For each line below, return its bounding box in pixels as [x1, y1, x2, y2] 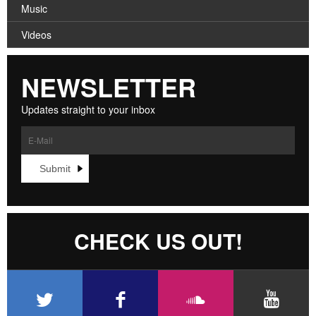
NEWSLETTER [21, 68, 196, 105]
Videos [21, 28, 51, 42]
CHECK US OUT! [73, 226, 243, 257]
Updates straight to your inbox [21, 102, 155, 116]
